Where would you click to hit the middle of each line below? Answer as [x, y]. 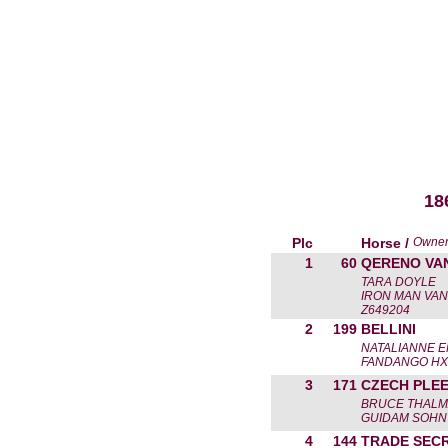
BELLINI [388, 329]
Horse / [387, 243]
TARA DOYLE [398, 282]
